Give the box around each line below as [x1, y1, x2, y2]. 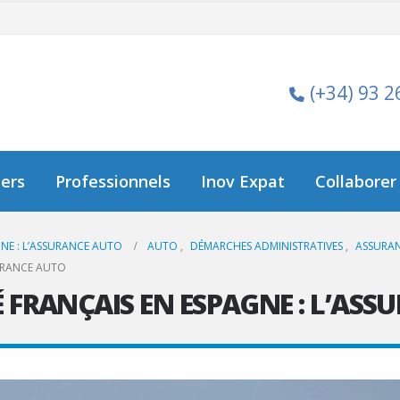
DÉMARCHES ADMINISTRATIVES [190, 238, 344, 254]
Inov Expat [201, 171, 286, 192]
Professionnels [55, 171, 171, 192]
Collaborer [315, 171, 397, 192]
